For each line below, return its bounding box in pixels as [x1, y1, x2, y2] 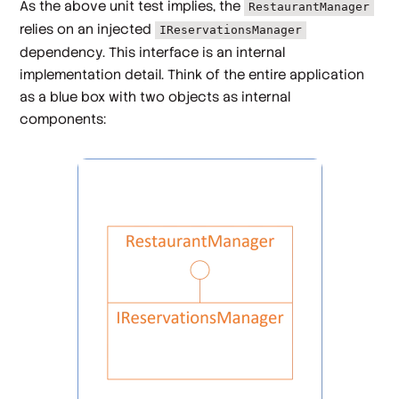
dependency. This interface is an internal [20, 44, 286, 61]
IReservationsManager [159, 23, 303, 37]
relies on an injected [20, 20, 156, 38]
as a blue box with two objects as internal [20, 88, 291, 106]
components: [20, 110, 107, 128]
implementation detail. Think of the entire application [20, 66, 365, 84]
